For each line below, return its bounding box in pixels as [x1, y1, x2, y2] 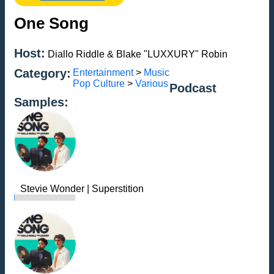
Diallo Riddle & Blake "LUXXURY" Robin [45, 48, 228, 59]
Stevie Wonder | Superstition [20, 183, 144, 194]
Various [135, 78, 168, 89]
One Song [14, 14, 89, 32]
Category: [14, 66, 71, 80]
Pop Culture [73, 78, 125, 89]
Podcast [169, 81, 217, 95]
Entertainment [73, 67, 133, 78]
